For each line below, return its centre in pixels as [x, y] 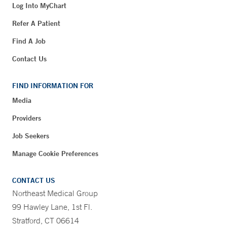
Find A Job [29, 41]
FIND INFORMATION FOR [53, 85]
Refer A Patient [36, 23]
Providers [27, 118]
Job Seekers [31, 136]
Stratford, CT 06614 [46, 220]
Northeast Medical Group [55, 193]
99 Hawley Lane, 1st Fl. [52, 206]
